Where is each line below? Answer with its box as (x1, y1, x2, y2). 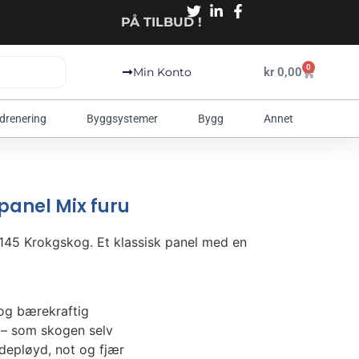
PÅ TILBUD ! (120, 14, 202, 30)
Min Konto (132, 65, 192, 79)
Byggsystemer (87, 112, 158, 125)
